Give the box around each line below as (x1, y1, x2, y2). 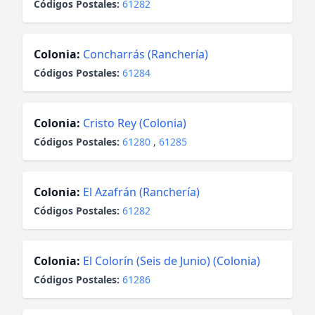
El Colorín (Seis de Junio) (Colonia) (83, 253, 260, 269)
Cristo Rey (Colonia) (83, 115, 186, 131)
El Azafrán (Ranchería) (83, 184, 200, 200)
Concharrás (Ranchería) (83, 46, 208, 62)
